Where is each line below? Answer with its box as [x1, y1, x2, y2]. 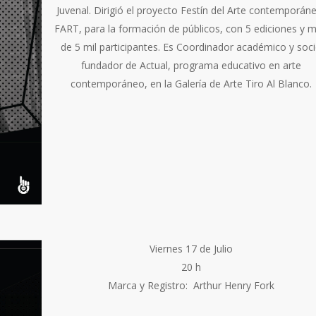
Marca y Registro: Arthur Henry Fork [107, 278, 274, 292]
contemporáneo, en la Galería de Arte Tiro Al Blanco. [70, 77, 312, 91]
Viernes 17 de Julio [149, 241, 233, 255]
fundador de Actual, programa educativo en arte [80, 59, 301, 73]
